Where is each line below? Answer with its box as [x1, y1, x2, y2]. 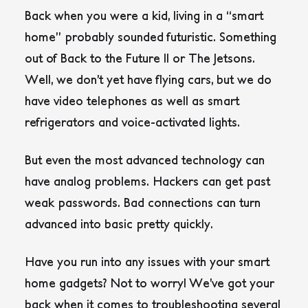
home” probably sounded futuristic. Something [25, 30, 276, 45]
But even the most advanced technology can [25, 153, 265, 168]
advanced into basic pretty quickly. [25, 217, 213, 232]
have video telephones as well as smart [25, 93, 239, 109]
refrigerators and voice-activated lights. [25, 115, 240, 130]
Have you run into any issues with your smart [25, 254, 269, 269]
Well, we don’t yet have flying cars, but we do [25, 72, 272, 87]
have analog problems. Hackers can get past [25, 174, 270, 189]
